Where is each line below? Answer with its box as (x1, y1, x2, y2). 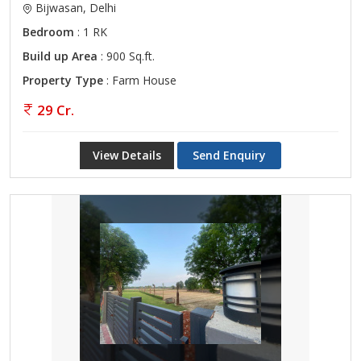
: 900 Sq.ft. (98, 48, 155, 64)
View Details (93, 147, 161, 163)
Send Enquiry (193, 147, 266, 163)
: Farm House (103, 73, 176, 88)
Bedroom (23, 24, 74, 39)
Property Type (23, 73, 103, 88)
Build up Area (23, 48, 98, 64)
